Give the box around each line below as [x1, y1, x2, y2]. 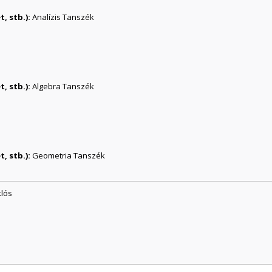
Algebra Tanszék [32, 80, 95, 92]
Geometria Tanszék [32, 149, 106, 161]
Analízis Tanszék [32, 11, 95, 22]
